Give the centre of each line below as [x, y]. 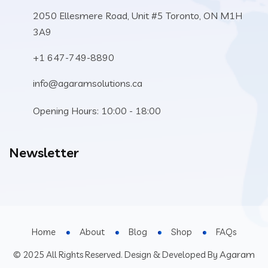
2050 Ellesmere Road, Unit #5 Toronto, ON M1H [138, 16]
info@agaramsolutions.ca [88, 83]
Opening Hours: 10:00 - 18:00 [97, 111]
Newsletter [44, 153]
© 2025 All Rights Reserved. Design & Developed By [116, 255]
